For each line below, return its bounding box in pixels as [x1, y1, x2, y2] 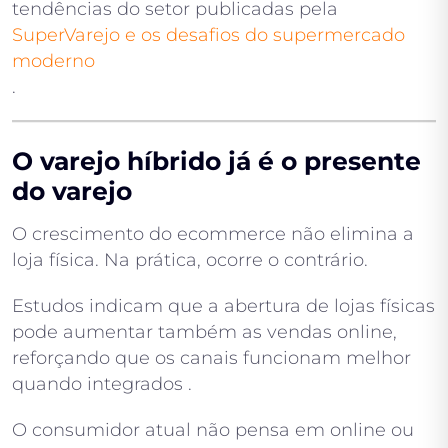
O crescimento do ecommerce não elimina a [12, 223, 414, 246]
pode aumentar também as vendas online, [12, 321, 397, 344]
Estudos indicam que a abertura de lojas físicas [12, 295, 435, 318]
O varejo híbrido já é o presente [12, 146, 421, 177]
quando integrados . [12, 373, 192, 396]
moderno [12, 50, 95, 73]
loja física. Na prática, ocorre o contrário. [12, 249, 368, 272]
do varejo [12, 176, 132, 207]
